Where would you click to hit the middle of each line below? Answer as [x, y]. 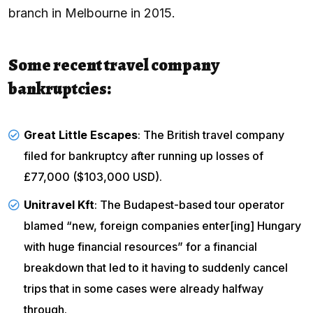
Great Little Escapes [81, 134]
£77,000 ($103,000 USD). [93, 176]
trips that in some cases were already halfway [144, 288]
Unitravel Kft [59, 204]
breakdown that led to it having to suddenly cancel [156, 267]
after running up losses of [196, 155]
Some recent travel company [114, 65]
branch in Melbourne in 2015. [92, 13]
